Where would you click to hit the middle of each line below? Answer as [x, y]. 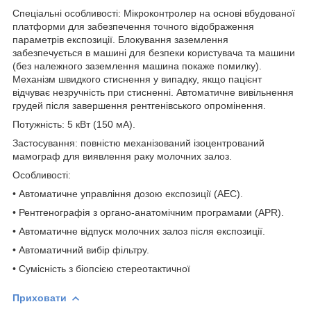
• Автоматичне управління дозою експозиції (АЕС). [128, 193]
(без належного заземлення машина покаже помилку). [137, 66]
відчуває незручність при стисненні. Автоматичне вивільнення [153, 92]
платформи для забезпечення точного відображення [133, 26]
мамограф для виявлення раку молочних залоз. [122, 156]
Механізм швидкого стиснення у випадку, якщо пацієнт [137, 79]
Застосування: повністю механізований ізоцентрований [138, 143]
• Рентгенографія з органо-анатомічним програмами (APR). [148, 212]
